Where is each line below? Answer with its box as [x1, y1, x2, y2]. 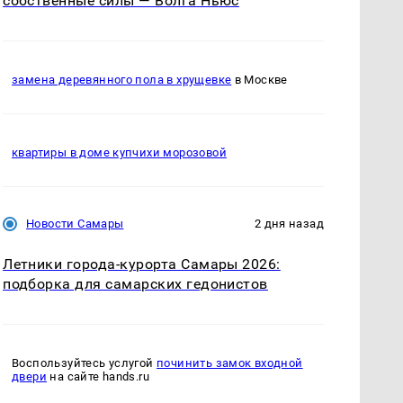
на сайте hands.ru [47, 370, 150, 384]
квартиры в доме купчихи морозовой [12, 145, 227, 159]
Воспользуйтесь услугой [12, 356, 157, 371]
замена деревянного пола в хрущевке [12, 72, 232, 86]
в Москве [231, 72, 288, 86]
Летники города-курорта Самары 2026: [3, 255, 281, 273]
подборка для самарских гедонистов [3, 274, 268, 292]
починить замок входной [157, 356, 303, 371]
